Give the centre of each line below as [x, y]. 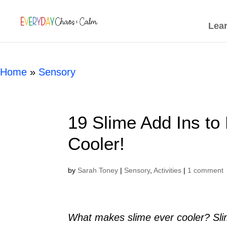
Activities [168, 170]
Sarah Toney [98, 170]
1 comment [206, 170]
